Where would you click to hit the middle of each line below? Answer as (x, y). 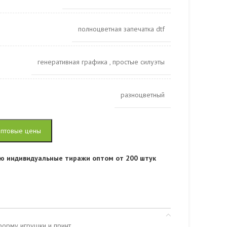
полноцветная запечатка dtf (121, 29)
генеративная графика (73, 62)
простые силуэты (139, 62)
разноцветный (143, 95)
